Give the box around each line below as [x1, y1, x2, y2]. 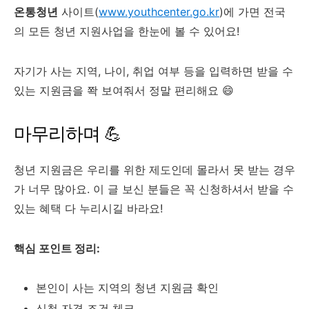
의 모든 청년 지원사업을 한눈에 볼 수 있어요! [14, 23, 239, 38]
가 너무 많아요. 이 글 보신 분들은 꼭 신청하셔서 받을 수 [14, 181, 294, 196]
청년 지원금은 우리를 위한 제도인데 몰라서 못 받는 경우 [14, 162, 295, 177]
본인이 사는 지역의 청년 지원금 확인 [36, 280, 219, 295]
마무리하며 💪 [14, 122, 121, 144]
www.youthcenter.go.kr [99, 4, 219, 19]
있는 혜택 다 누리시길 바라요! [14, 201, 163, 215]
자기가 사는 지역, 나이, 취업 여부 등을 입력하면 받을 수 [14, 63, 293, 78]
